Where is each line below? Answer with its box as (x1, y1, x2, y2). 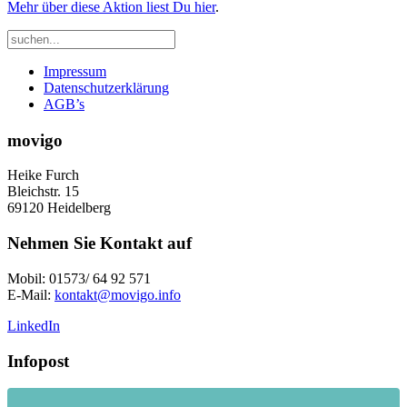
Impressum (44, 63, 106, 79)
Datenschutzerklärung (44, 79, 169, 95)
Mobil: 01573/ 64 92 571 (7, 270, 151, 286)
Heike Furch (7, 167, 79, 184)
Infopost (7, 351, 69, 371)
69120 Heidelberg (7, 200, 111, 216)
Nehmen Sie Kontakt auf (7, 233, 192, 253)
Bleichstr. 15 (7, 184, 79, 200)
